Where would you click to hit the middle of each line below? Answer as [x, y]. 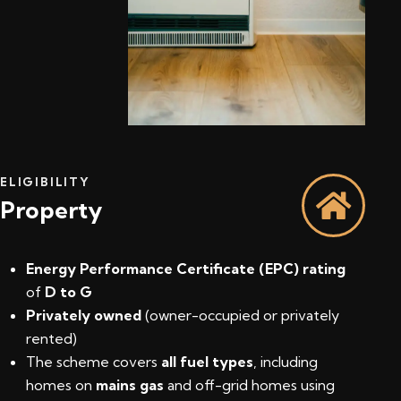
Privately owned [84, 316]
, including [286, 362]
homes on [61, 385]
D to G [68, 292]
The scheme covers [94, 362]
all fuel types [207, 362]
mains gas [130, 385]
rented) [51, 339]
